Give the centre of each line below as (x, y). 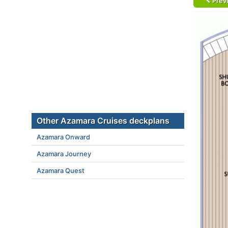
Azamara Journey (64, 154)
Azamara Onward (63, 137)
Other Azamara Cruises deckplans (103, 121)
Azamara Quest (61, 170)
